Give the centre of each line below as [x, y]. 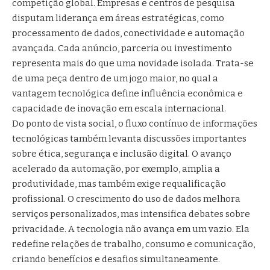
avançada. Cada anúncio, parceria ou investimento [122, 48]
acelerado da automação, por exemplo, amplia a [116, 168]
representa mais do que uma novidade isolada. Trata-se [133, 63]
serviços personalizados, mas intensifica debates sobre [131, 214]
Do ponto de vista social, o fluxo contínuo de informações [135, 123]
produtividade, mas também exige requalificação [119, 184]
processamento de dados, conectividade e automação [128, 33]
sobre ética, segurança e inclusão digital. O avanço [122, 153]
